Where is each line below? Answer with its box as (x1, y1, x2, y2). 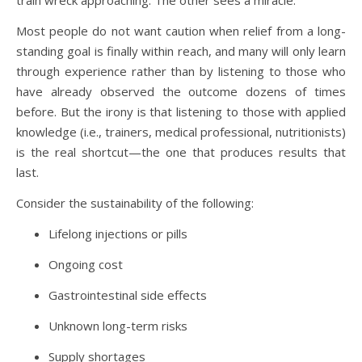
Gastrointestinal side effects (48, 287, 207, 304)
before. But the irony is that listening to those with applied (16, 103, 346, 120)
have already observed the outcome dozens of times (16, 83, 346, 100)
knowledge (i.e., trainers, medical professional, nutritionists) (16, 124, 346, 141)
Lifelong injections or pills (48, 225, 187, 242)
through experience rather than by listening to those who (16, 63, 346, 80)
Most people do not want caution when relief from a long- (16, 23, 346, 40)
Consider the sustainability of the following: (16, 195, 254, 212)
